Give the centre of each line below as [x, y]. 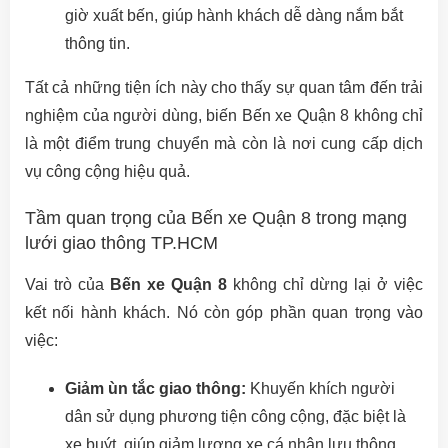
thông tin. [97, 43]
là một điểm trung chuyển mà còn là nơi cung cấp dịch [224, 143]
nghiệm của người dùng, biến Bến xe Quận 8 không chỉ [224, 115]
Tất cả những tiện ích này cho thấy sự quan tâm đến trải [224, 87]
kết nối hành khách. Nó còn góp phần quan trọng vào [224, 312]
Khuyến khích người [320, 388]
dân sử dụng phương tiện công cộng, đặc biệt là [235, 416]
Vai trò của [67, 284]
